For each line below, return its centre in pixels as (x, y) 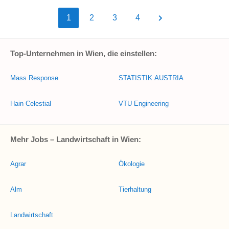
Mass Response (34, 78)
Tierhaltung (135, 189)
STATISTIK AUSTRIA (151, 78)
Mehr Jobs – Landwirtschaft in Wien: (76, 139)
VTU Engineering (144, 104)
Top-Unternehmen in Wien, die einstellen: (84, 53)
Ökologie (132, 164)
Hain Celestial (31, 104)
